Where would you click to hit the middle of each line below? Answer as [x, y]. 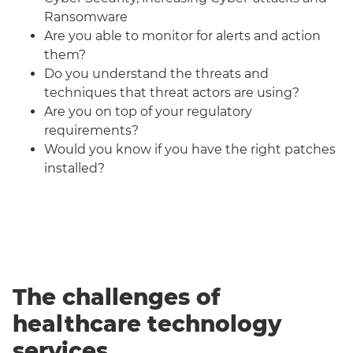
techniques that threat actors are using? [172, 92]
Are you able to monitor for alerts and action [182, 35]
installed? [74, 168]
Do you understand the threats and [156, 73]
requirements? [91, 130]
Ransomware [86, 17]
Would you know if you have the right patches [190, 149]
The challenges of [116, 297]
